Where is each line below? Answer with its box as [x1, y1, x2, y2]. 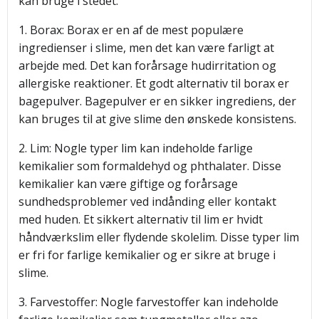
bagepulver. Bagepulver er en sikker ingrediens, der [19, 93, 296, 109]
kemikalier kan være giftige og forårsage [19, 176, 238, 192]
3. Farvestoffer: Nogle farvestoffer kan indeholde [19, 294, 278, 310]
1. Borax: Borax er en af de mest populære [19, 22, 244, 38]
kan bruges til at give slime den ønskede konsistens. [19, 111, 296, 127]
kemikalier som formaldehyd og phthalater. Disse [19, 158, 281, 174]
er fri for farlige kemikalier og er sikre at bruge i [19, 247, 276, 263]
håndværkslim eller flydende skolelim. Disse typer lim [19, 229, 299, 245]
